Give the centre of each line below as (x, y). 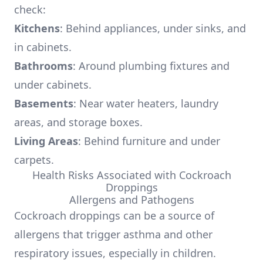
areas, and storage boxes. (78, 122)
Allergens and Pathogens (131, 200)
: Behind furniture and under (149, 141)
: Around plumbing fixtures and (151, 66)
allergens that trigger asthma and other (113, 234)
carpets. (34, 160)
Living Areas (46, 141)
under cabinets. (53, 85)
